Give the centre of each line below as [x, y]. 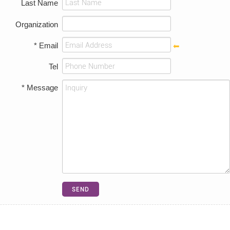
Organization [37, 24]
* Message [40, 88]
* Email [46, 45]
